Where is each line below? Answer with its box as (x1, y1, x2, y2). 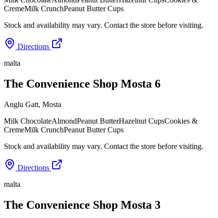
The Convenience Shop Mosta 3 (4, 198, 161, 211)
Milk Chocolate (4, 116, 52, 125)
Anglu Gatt (4, 100, 38, 109)
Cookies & (164, 116, 198, 125)
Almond (52, 116, 77, 125)
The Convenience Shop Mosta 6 (4, 77, 161, 90)
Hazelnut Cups (119, 116, 164, 125)
